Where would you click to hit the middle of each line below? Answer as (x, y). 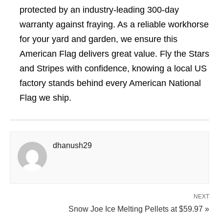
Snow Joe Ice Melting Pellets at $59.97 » (139, 209)
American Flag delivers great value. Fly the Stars (114, 54)
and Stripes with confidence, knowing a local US (113, 68)
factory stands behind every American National (110, 83)
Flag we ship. (45, 98)
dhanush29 (72, 145)
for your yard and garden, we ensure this (99, 39)
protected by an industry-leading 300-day (99, 10)
